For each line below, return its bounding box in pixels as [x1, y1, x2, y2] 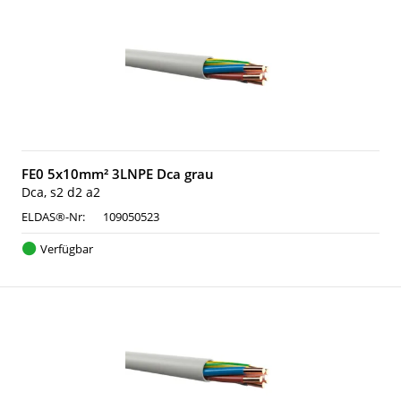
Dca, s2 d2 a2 [21, 183, 100, 200]
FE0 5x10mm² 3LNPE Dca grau [21, 165, 214, 183]
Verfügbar [39, 241, 93, 257]
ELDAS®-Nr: [21, 209, 85, 225]
